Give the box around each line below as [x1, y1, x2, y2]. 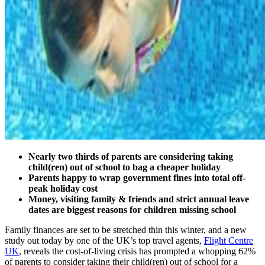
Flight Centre [204, 235, 253, 245]
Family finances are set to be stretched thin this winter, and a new [5, 224, 247, 235]
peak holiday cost [28, 183, 98, 193]
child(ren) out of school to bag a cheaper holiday [28, 161, 221, 172]
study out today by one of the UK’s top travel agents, [5, 235, 204, 245]
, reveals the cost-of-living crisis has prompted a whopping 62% [19, 245, 256, 256]
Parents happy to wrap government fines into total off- [28, 172, 245, 183]
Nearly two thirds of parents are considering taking [28, 151, 233, 161]
